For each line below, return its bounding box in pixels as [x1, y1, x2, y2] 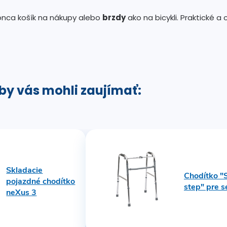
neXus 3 [6, 187, 37, 199]
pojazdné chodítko [6, 176, 75, 187]
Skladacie [6, 165, 43, 176]
